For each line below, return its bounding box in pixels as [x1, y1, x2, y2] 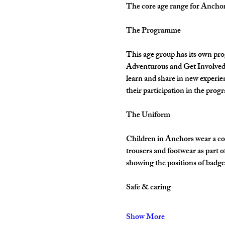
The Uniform [126, 108, 170, 123]
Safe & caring [126, 181, 171, 195]
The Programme [126, 24, 181, 39]
